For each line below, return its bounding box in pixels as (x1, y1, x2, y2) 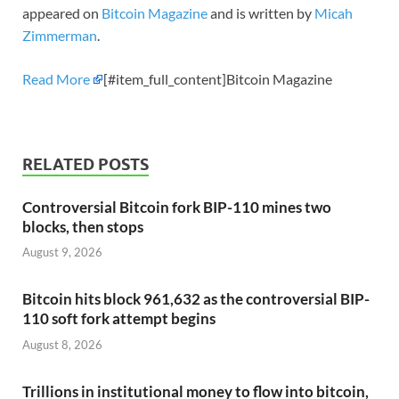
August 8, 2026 (22, 337, 102, 352)
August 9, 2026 (22, 245, 102, 260)
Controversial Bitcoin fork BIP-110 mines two (22, 197, 331, 216)
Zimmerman (22, 26, 97, 44)
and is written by (208, 4, 314, 21)
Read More (22, 69, 90, 87)
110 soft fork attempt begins (22, 309, 216, 329)
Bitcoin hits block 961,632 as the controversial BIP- (22, 289, 370, 309)
